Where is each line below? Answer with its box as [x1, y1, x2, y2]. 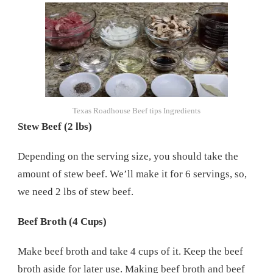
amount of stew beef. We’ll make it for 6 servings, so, [18, 168, 247, 180]
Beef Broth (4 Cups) [18, 215, 107, 227]
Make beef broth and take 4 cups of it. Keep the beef [18, 245, 243, 257]
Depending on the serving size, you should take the [18, 150, 238, 162]
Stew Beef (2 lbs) [18, 120, 92, 132]
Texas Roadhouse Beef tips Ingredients [73, 105, 200, 115]
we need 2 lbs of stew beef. [18, 185, 133, 197]
